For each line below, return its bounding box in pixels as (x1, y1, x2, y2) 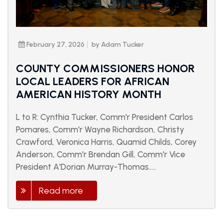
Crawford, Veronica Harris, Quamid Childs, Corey (16, 137, 197, 147)
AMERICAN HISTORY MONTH (16, 88, 161, 102)
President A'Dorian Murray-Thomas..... (16, 162, 156, 172)
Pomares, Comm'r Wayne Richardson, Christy (16, 124, 184, 135)
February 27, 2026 (25, 40, 85, 49)
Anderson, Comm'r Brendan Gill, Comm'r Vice (16, 149, 185, 160)
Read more (39, 185, 83, 197)
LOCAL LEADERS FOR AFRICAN (16, 75, 169, 89)
